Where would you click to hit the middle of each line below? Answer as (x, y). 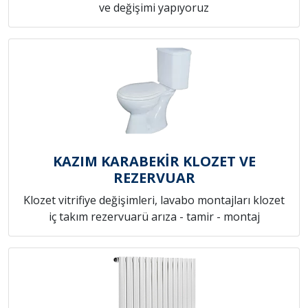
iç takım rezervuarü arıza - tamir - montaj (154, 217)
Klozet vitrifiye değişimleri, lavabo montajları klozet (154, 200)
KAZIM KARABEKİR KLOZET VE (154, 162)
